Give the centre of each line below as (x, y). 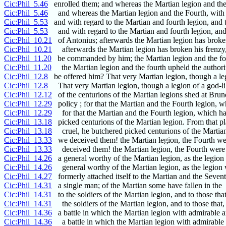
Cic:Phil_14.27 (28, 177)
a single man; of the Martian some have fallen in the (137, 186)
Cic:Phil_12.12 (28, 95)
